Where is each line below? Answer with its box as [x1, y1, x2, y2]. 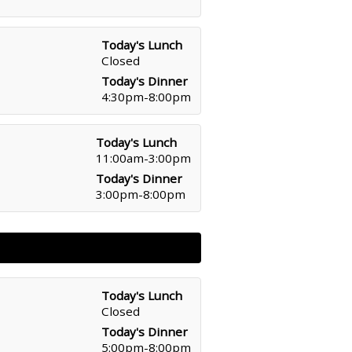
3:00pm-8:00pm [96, 186, 185, 202]
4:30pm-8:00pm [101, 89, 191, 104]
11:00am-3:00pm [96, 150, 191, 166]
